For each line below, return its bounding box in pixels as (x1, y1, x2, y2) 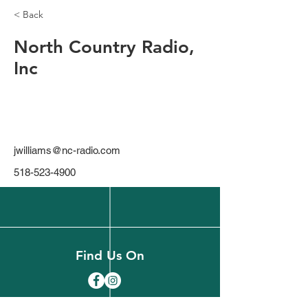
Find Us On (76, 247, 144, 263)
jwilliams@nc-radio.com (14, 144, 120, 156)
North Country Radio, (14, 36, 195, 58)
